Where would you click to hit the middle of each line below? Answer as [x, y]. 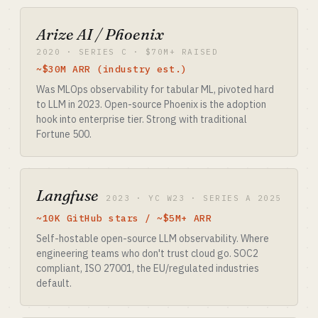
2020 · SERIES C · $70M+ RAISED [127, 52]
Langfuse [67, 195]
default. [54, 283]
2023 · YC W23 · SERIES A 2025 [194, 198]
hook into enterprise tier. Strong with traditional [142, 119]
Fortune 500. [64, 134]
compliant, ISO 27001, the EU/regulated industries [148, 268]
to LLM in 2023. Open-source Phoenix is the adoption [151, 104]
